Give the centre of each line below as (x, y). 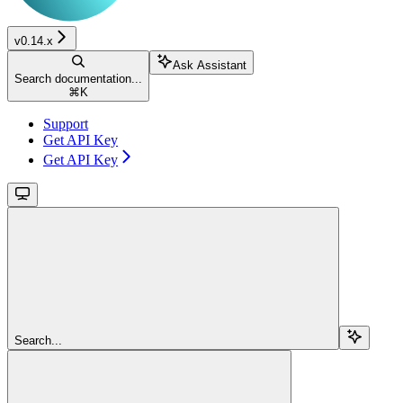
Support (66, 123)
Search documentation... (78, 78)
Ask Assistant (210, 65)
